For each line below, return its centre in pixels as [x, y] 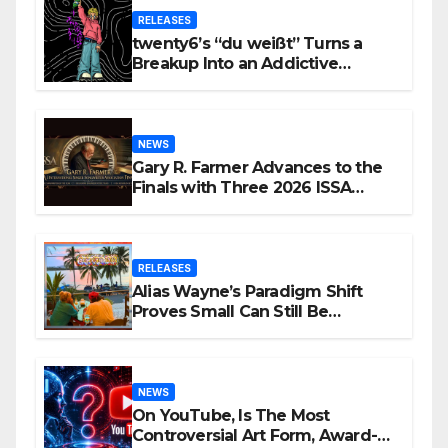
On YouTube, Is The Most [231, 416]
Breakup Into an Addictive [235, 64]
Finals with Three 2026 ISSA [242, 188]
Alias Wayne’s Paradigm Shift [247, 292]
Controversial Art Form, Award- [254, 436]
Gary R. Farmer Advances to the [257, 168]
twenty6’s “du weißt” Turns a [247, 44]
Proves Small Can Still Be [230, 312]
